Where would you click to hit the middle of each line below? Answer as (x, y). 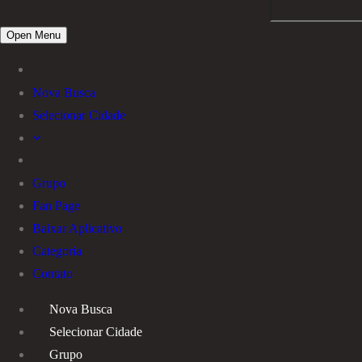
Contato (53, 273)
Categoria (57, 250)
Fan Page (56, 205)
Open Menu (34, 35)
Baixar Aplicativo (77, 228)
